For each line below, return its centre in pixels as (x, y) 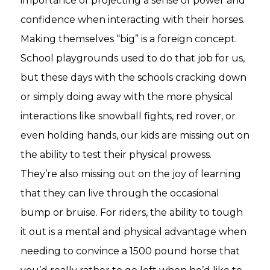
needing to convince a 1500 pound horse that (130, 251)
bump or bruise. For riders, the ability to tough (132, 212)
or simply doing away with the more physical (127, 96)
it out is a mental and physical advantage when (133, 231)
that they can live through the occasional (120, 193)
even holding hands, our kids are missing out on (135, 135)
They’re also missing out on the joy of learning (131, 174)
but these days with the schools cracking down (133, 77)
